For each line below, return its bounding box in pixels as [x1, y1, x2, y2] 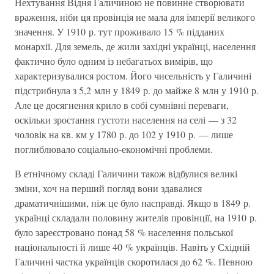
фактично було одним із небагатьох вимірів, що [15, 54, 213, 67]
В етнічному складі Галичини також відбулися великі [15, 167, 237, 180]
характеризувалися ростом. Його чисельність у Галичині [15, 69, 251, 82]
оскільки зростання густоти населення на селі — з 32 [15, 113, 237, 126]
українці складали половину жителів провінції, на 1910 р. [15, 211, 257, 224]
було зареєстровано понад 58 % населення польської [15, 226, 233, 239]
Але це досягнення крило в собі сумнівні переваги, [15, 98, 229, 111]
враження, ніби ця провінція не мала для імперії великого [15, 10, 255, 23]
